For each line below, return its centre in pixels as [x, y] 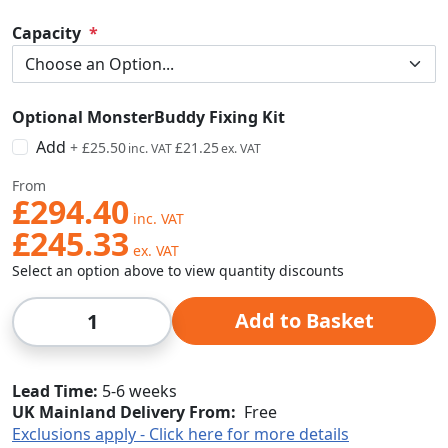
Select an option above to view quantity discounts [178, 270]
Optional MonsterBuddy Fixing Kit [148, 117]
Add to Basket [304, 320]
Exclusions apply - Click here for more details [180, 434]
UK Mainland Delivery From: [124, 412]
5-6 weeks [139, 391]
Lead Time [52, 391]
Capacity [46, 33]
